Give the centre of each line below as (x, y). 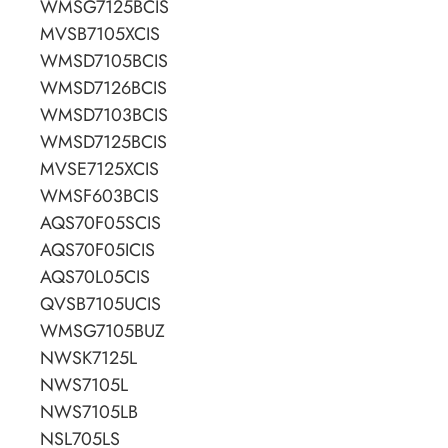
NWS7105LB (89, 412)
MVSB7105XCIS (100, 34)
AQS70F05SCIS (100, 223)
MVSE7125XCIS (99, 169)
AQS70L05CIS (95, 277)
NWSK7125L (88, 358)
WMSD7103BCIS (104, 115)
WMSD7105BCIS (104, 61)
